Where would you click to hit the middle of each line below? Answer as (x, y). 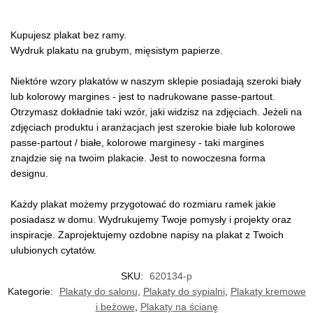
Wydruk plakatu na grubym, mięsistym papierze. (117, 51)
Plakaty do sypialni (184, 292)
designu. (29, 174)
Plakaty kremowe (268, 292)
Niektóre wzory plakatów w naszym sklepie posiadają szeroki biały (156, 81)
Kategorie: (31, 292)
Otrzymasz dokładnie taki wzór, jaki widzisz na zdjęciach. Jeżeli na (156, 112)
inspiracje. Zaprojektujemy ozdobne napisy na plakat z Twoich (147, 235)
